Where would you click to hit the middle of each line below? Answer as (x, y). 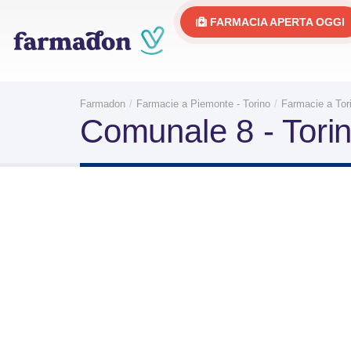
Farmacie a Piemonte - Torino (203, 104)
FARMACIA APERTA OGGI (275, 22)
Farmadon (103, 104)
